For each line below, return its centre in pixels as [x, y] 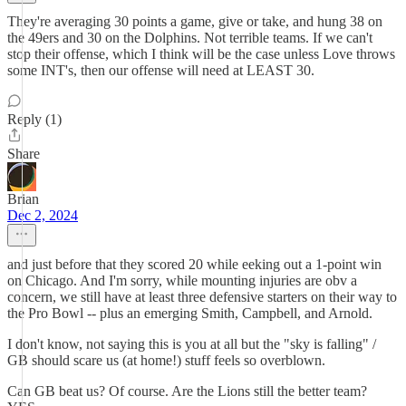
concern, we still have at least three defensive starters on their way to [202, 297]
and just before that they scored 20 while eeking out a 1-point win [194, 264]
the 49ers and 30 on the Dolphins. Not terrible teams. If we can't [190, 38]
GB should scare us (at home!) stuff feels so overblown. [166, 360]
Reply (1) [34, 119]
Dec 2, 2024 [43, 215]
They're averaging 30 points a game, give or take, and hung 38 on [195, 21]
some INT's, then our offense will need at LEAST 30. [161, 70]
